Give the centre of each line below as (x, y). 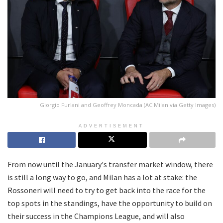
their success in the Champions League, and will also (96, 216)
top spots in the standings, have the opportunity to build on (110, 203)
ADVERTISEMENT (111, 126)
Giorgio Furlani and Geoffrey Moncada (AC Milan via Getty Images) (128, 105)
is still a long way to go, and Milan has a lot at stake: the (102, 177)
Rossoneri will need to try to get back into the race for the (107, 190)
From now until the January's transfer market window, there (110, 164)
